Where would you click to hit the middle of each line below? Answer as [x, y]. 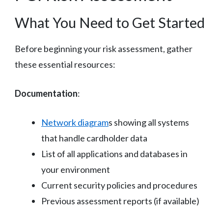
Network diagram [75, 122]
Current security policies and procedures [119, 185]
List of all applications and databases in [114, 153]
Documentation [46, 93]
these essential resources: [65, 64]
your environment [76, 169]
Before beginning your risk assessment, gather [104, 48]
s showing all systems [149, 122]
